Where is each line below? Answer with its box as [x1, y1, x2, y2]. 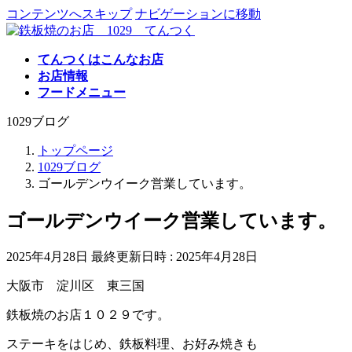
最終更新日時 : [91, 249, 176, 263]
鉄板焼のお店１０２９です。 [6, 307, 170, 321]
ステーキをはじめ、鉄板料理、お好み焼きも [6, 336, 258, 350]
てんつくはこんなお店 [38, 53, 163, 66]
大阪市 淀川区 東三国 [6, 278, 145, 292]
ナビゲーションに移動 [135, 7, 261, 20]
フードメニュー [38, 86, 126, 99]
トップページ [38, 144, 113, 157]
